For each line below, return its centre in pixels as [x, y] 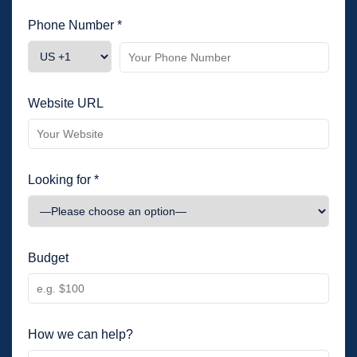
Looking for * [63, 180]
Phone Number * [75, 25]
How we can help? [80, 334]
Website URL [66, 103]
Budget [48, 258]
